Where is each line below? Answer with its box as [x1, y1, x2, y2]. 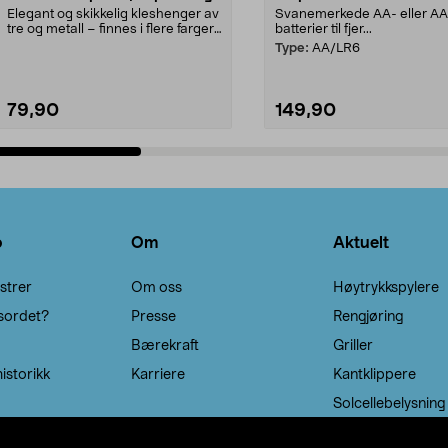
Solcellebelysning [332, 396, 445, 411]
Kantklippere [332, 367, 416, 382]
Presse [131, 309, 177, 324]
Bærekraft [131, 338, 200, 353]
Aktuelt [332, 234, 389, 251]
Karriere [131, 367, 186, 382]
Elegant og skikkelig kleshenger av [7, 7, 219, 21]
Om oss [131, 280, 183, 295]
